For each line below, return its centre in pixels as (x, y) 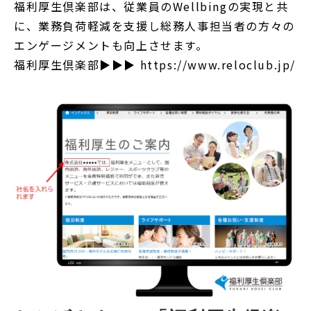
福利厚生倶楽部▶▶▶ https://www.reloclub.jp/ (155, 65)
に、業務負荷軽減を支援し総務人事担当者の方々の (154, 26)
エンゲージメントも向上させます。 (119, 45)
